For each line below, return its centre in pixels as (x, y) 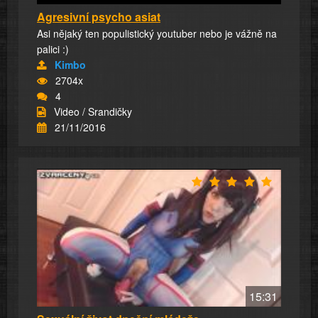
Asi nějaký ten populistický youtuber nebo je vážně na (157, 34)
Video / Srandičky (93, 112)
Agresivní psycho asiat (99, 17)
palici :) (53, 49)
